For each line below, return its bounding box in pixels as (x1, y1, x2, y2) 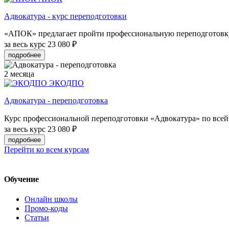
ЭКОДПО (49, 79, 84, 88)
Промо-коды (25, 203, 68, 213)
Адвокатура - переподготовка (4, 96, 108, 105)
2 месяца (4, 70, 34, 79)
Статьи (25, 213, 49, 222)
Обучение (4, 174, 39, 184)
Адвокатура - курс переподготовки (4, 12, 127, 21)
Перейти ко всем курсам (4, 145, 89, 154)
